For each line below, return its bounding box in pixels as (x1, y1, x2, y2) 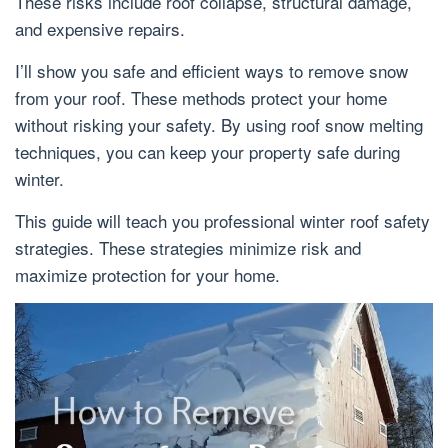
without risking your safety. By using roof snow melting (15, 112, 423, 137)
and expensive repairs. (15, 16, 185, 41)
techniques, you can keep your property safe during (15, 139, 400, 164)
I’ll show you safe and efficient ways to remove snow (15, 58, 408, 83)
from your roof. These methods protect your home (15, 85, 387, 110)
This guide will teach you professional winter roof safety (15, 208, 430, 233)
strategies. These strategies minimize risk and (15, 235, 361, 260)
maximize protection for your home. (15, 262, 280, 287)
